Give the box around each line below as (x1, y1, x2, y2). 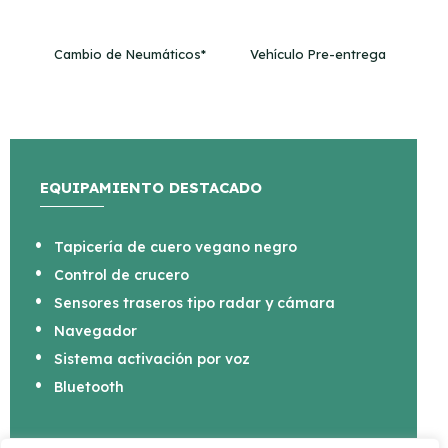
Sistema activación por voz (54, 350, 250, 369)
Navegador (54, 322, 137, 341)
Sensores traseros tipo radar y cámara (54, 294, 335, 313)
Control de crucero (54, 266, 189, 285)
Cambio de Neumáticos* (54, 46, 207, 63)
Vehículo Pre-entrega (249, 46, 386, 63)
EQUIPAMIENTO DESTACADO (40, 178, 262, 198)
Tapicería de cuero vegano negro (54, 238, 297, 257)
